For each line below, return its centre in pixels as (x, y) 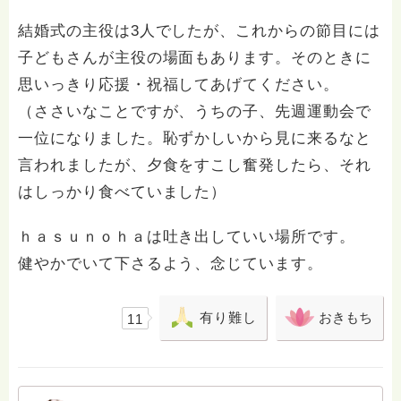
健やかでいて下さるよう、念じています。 (171, 264)
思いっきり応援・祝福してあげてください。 (179, 85)
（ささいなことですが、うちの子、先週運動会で (195, 111)
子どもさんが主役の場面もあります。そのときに (195, 58)
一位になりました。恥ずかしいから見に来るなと (195, 138)
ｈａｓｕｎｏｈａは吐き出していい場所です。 (187, 237)
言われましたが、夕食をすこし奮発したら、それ (195, 165)
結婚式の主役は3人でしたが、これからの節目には (199, 31)
